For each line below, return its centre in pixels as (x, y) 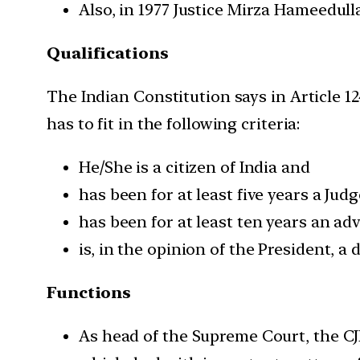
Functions (89, 293)
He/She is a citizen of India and (194, 168)
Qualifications (108, 53)
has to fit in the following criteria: (174, 124)
